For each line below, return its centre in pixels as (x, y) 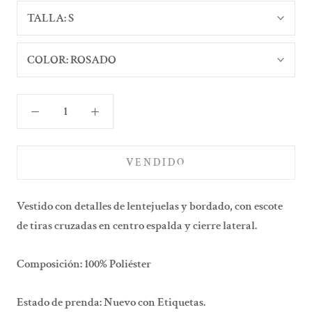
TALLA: (48, 18)
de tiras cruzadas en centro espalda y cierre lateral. (137, 226)
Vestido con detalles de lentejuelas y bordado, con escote (150, 206)
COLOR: (49, 60)
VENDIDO (156, 163)
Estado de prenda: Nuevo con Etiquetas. (111, 303)
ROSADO (93, 60)
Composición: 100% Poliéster (84, 264)
